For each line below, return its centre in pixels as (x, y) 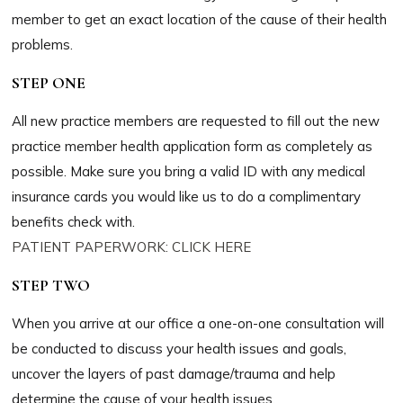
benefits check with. (74, 221)
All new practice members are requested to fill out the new (196, 121)
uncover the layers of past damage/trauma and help (174, 373)
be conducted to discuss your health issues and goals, (179, 348)
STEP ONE (49, 82)
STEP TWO (51, 285)
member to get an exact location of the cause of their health (200, 19)
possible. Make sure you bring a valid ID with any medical (189, 171)
